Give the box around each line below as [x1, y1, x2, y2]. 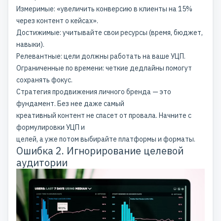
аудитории [16, 155, 68, 169]
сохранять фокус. [16, 75, 73, 84]
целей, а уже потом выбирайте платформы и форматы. [16, 134, 195, 144]
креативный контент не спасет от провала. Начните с [16, 110, 191, 120]
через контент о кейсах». [16, 16, 98, 25]
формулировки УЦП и [16, 122, 85, 132]
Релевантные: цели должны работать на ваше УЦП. [16, 51, 185, 61]
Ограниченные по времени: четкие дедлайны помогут [16, 63, 192, 73]
